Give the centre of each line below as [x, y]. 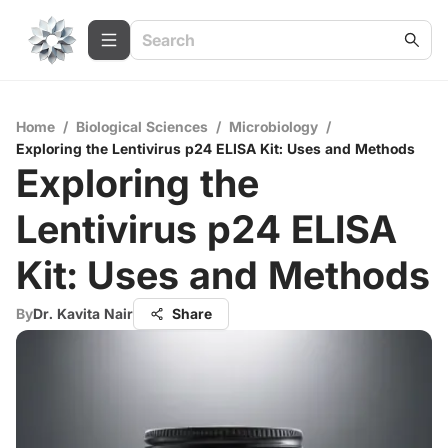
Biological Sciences [142, 126]
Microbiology [273, 126]
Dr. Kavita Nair [83, 313]
